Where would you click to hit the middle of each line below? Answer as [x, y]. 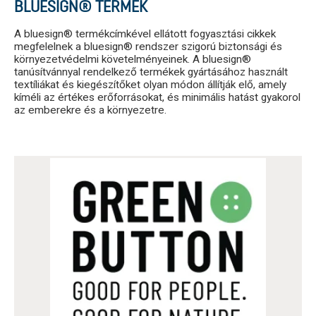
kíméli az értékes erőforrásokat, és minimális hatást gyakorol [157, 97]
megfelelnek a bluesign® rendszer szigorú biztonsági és [148, 46]
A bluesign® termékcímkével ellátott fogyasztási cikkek [145, 34]
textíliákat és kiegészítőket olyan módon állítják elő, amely [150, 84]
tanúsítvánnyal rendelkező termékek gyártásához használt [151, 72]
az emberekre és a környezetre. [90, 110]
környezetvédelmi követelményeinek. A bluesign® [133, 59]
